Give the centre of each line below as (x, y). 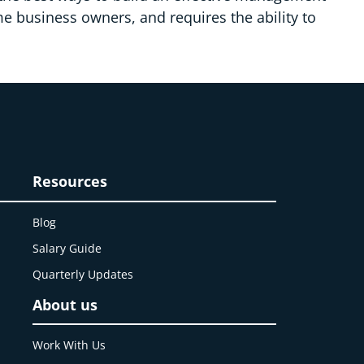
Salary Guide (67, 248)
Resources (70, 182)
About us (65, 304)
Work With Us (69, 345)
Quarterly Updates (83, 274)
